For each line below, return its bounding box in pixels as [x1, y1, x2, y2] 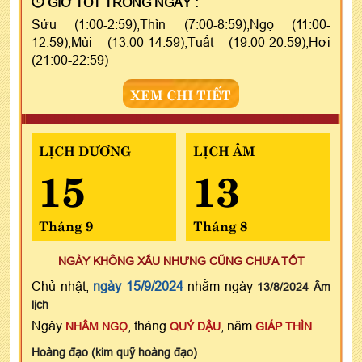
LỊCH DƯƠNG [39, 139, 131, 159]
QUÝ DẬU [170, 319, 221, 333]
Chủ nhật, [32, 278, 94, 293]
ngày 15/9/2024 [93, 278, 183, 293]
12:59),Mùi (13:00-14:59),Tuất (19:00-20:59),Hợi [32, 34, 330, 49]
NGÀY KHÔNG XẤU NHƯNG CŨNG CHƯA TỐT [57, 254, 305, 267]
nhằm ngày [183, 278, 258, 293]
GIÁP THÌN [255, 319, 312, 333]
